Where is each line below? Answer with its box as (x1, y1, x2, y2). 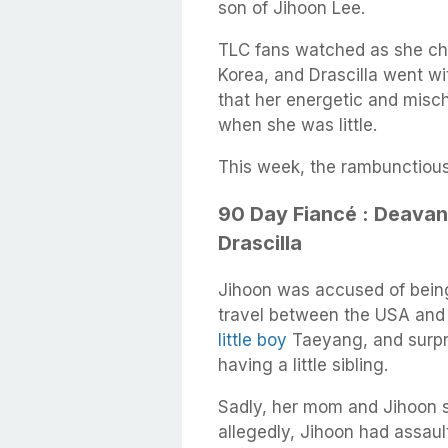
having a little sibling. (218, 354, 388, 375)
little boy (218, 329, 287, 350)
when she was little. (218, 115, 377, 135)
